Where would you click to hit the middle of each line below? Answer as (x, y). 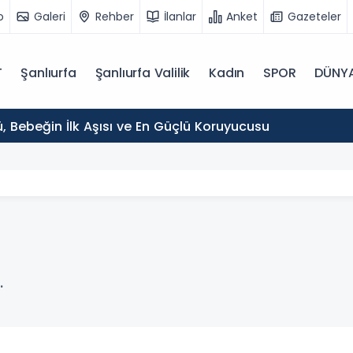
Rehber (115, 16)
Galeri (50, 16)
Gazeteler (314, 16)
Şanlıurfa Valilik (143, 73)
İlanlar (180, 16)
